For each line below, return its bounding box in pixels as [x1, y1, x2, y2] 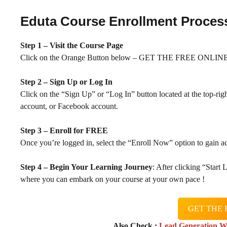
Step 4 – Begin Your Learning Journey [20, 162, 153, 171]
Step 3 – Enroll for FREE [20, 126, 108, 135]
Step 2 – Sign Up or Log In [20, 77, 112, 86]
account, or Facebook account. [20, 101, 118, 110]
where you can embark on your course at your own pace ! [20, 174, 205, 183]
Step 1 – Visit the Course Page [20, 41, 123, 50]
